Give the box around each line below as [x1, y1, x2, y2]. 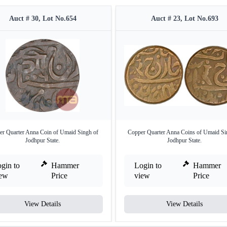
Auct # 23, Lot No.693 [150, 15, 218, 23]
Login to [134, 161, 162, 170]
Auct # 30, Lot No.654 [9, 15, 77, 23]
